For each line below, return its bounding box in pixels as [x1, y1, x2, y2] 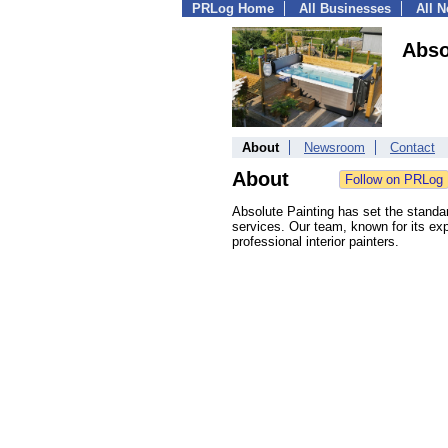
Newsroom [304, 140, 365, 155]
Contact [390, 140, 435, 155]
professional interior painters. [232, 234, 399, 249]
